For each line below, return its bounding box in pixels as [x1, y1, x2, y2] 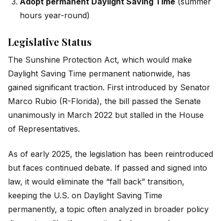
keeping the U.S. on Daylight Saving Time [8, 190, 162, 200]
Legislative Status [8, 35, 92, 49]
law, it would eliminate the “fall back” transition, [8, 176, 184, 186]
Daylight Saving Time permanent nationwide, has [8, 69, 190, 79]
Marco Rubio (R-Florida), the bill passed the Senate [8, 96, 201, 107]
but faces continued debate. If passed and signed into [8, 162, 207, 173]
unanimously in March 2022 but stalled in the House [8, 110, 204, 120]
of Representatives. [8, 124, 80, 134]
